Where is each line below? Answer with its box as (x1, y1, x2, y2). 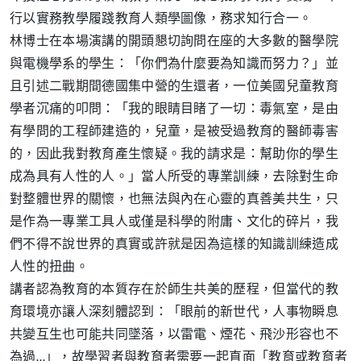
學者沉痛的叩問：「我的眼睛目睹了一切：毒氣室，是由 (10, 102, 339, 116)
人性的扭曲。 (10, 260, 89, 274)
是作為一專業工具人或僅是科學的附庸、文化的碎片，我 (10, 215, 339, 229)
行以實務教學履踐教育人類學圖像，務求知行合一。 (10, 12, 313, 26)
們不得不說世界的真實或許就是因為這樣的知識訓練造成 (10, 238, 339, 251)
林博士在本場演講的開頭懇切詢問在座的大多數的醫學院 (10, 35, 339, 48)
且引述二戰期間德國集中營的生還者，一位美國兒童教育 (10, 80, 339, 93)
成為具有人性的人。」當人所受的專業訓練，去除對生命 (10, 170, 339, 184)
